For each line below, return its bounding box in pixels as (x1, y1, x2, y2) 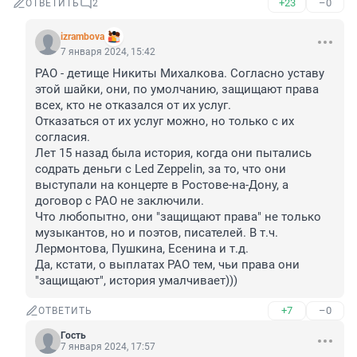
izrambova (61, 31, 104, 43)
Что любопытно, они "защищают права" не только (35, 210, 321, 225)
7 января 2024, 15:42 (61, 46, 155, 58)
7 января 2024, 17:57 (61, 341, 155, 353)
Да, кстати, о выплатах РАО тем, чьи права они (35, 257, 300, 273)
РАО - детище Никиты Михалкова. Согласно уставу (35, 66, 324, 81)
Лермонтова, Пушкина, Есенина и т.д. (35, 241, 249, 257)
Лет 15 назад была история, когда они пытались (35, 146, 312, 161)
